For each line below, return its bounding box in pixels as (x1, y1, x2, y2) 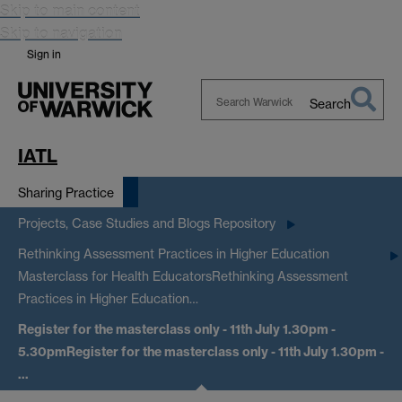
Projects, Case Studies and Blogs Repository (18, 215, 275, 232)
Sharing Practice (18, 184, 114, 200)
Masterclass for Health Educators (18, 268, 212, 284)
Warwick (200, 141, 253, 157)
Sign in (27, 48, 61, 61)
